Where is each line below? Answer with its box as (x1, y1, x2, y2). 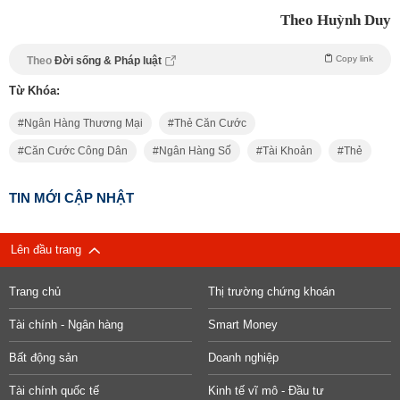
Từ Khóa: (9, 84, 60, 98)
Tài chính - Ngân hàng (9, 318, 123, 332)
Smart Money (207, 318, 278, 332)
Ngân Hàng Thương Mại (24, 117, 143, 130)
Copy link (336, 54, 373, 64)
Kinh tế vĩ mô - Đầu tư (207, 384, 324, 398)
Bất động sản (9, 351, 78, 365)
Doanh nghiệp (207, 351, 279, 365)
